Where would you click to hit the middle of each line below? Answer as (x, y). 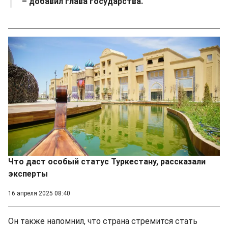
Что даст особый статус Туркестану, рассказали (107, 161)
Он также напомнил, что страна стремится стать (103, 221)
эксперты (28, 174)
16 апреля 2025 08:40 (39, 193)
